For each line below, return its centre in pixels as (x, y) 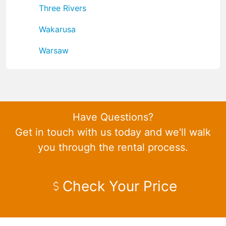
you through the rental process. (113, 147)
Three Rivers (63, 8)
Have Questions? (113, 117)
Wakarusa (57, 29)
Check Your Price (120, 186)
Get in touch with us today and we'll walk (113, 132)
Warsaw (54, 50)
